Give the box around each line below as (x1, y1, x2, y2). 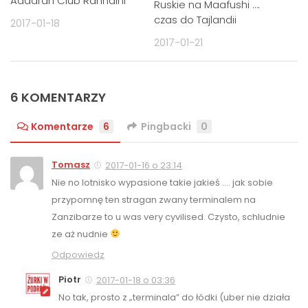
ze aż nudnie (52, 227, 110, 241)
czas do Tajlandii (154, 12, 236, 27)
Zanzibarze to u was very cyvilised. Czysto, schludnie (52, 210, 285, 223)
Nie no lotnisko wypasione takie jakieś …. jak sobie (52, 175, 273, 189)
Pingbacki (141, 119, 191, 133)
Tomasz (52, 157, 90, 171)
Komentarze (31, 119, 93, 133)
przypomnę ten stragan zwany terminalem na (52, 192, 256, 206)
